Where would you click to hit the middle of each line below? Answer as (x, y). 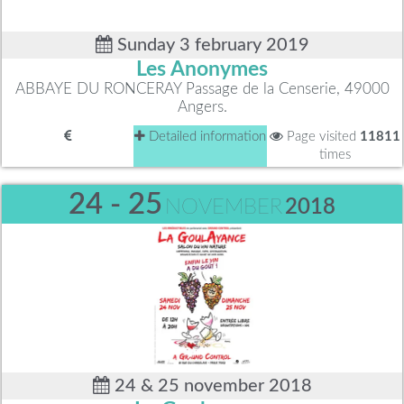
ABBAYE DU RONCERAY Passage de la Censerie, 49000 (202, 89)
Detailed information (206, 137)
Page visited (321, 137)
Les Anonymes (202, 70)
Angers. (202, 107)
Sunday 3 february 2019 (211, 46)
